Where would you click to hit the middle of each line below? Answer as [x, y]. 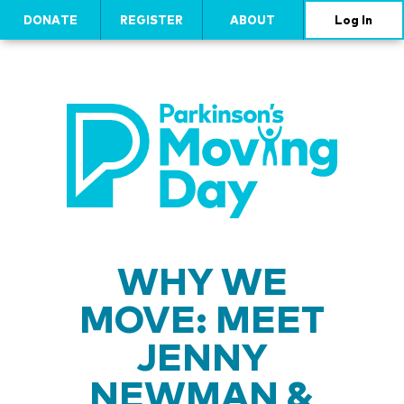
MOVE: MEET [202, 318]
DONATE [50, 20]
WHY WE [202, 280]
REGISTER [151, 20]
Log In [354, 20]
